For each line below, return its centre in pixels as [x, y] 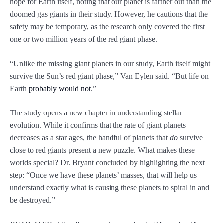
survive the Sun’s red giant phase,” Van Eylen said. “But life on [109, 76]
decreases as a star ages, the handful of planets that [90, 138]
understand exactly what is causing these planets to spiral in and [110, 188]
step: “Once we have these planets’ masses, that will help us [103, 175]
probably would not [60, 89]
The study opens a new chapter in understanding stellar [96, 113]
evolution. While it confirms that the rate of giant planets [98, 125]
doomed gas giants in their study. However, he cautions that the [109, 14]
